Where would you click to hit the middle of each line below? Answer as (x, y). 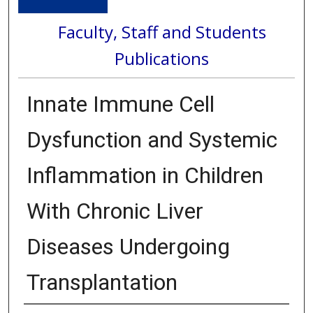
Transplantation (102, 282)
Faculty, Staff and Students (162, 31)
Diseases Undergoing (128, 246)
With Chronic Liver (115, 211)
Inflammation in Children (145, 175)
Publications (162, 58)
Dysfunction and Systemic (152, 139)
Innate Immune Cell (120, 104)
